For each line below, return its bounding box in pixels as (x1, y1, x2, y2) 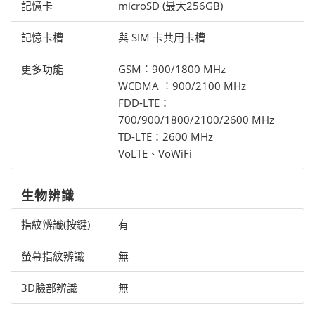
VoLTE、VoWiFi (117, 146, 192, 161)
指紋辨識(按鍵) (21, 217, 90, 232)
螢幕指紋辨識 (21, 249, 84, 264)
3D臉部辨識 (21, 281, 77, 295)
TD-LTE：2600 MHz (117, 129, 213, 144)
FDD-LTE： (117, 96, 170, 110)
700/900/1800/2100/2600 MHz (117, 112, 274, 127)
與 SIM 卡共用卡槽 (117, 30, 205, 45)
